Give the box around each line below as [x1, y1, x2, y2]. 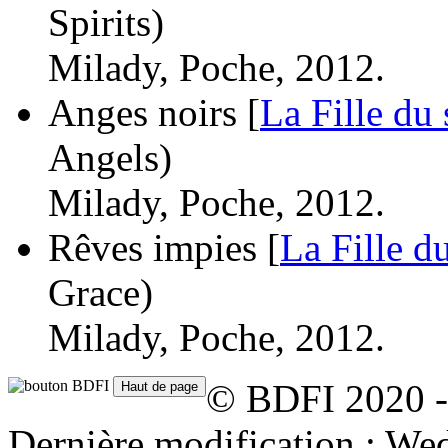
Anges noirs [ [48, 90, 260, 134]
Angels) [48, 135, 172, 179]
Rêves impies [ [48, 225, 280, 269]
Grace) [48, 270, 153, 314]
